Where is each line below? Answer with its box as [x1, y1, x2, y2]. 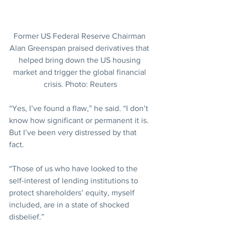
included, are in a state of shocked [9, 200, 131, 209]
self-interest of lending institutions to [9, 176, 140, 185]
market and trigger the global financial [13, 68, 148, 77]
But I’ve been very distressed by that [9, 128, 139, 137]
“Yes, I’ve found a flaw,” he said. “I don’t [9, 104, 150, 113]
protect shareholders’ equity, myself [9, 188, 137, 197]
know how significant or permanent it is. [9, 116, 151, 125]
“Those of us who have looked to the [9, 164, 140, 173]
